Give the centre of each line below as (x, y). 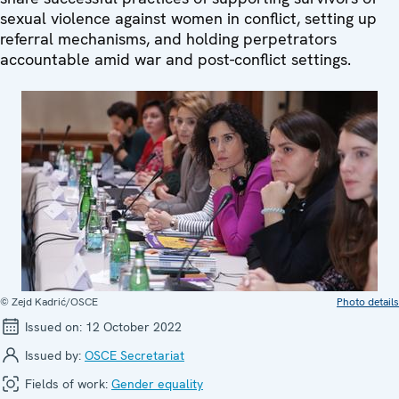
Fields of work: (66, 383)
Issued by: (53, 355)
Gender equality (157, 383)
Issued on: (53, 326)
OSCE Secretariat (134, 355)
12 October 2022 (134, 326)
